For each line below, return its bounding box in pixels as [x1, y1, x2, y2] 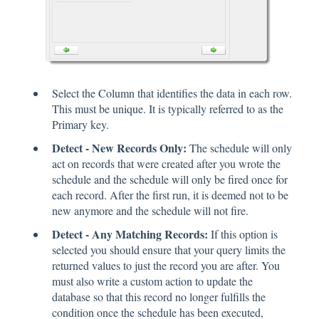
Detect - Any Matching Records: [52, 226, 208, 243]
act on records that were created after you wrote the [52, 156, 281, 172]
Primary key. [52, 116, 109, 132]
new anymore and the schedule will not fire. [52, 203, 249, 219]
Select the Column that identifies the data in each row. [52, 85, 292, 100]
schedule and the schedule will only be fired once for [52, 172, 288, 187]
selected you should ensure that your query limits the [52, 242, 286, 258]
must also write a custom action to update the [52, 273, 253, 289]
